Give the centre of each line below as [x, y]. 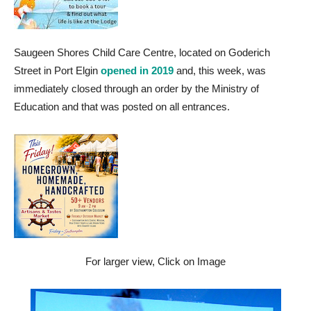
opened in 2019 [137, 70]
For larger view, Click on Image [155, 261]
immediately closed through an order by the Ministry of [136, 89]
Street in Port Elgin [57, 70]
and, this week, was [220, 70]
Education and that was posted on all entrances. [122, 107]
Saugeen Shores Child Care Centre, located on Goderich [142, 52]
